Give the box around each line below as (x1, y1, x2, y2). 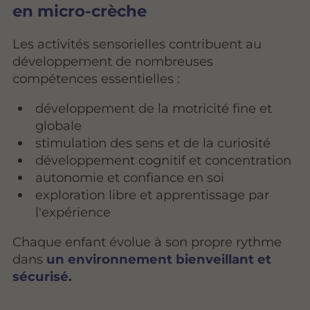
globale (35, 117, 82, 134)
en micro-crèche (12, 1, 147, 21)
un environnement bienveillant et (46, 250, 272, 267)
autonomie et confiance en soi (35, 169, 225, 185)
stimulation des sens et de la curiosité (35, 134, 271, 151)
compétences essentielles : (12, 70, 181, 86)
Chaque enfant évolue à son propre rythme (12, 233, 282, 250)
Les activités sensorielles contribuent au (12, 35, 262, 52)
